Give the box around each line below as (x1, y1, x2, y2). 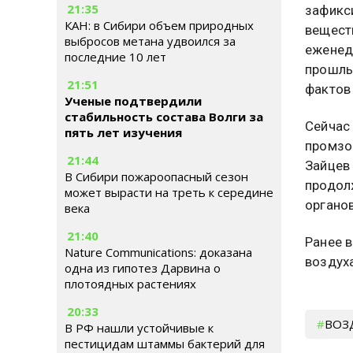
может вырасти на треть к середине (65, 184, 273, 200)
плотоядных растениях (65, 276, 196, 292)
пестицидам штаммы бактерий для (65, 336, 265, 351)
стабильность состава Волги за (65, 109, 263, 124)
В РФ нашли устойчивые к (65, 320, 214, 336)
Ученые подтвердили (65, 93, 202, 109)
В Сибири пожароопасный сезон (65, 169, 248, 184)
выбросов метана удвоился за (65, 33, 236, 49)
